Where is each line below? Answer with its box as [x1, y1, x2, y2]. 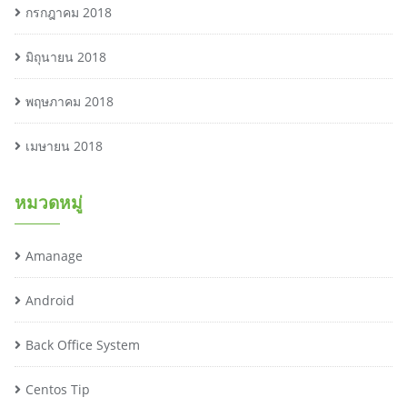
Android [25, 292, 74, 310]
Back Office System [25, 336, 140, 354]
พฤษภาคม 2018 [25, 93, 114, 111]
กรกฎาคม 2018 [25, 4, 112, 22]
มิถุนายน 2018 [25, 48, 106, 66]
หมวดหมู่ [15, 192, 83, 213]
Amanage [25, 247, 83, 265]
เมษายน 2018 [25, 137, 103, 155]
